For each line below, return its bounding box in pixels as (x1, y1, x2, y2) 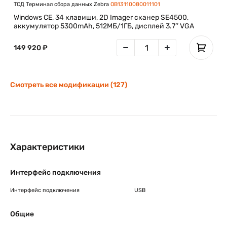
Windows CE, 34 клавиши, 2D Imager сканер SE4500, (14, 13, 188, 22)
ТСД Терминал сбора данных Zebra (14, 1, 110, 8)
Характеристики (10, 141, 85, 153)
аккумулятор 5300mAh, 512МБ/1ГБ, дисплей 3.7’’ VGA (14, 22, 194, 30)
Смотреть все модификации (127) (10, 81, 127, 89)
